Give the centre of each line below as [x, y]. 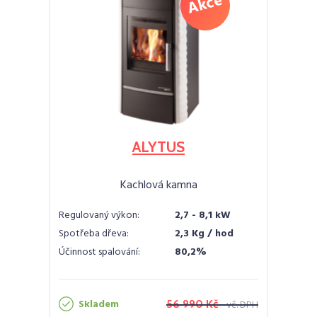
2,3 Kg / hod [204, 234]
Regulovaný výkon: [99, 215]
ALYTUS [158, 147]
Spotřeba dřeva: [94, 234]
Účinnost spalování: [99, 252]
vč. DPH [242, 305]
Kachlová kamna [158, 185]
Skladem [99, 305]
